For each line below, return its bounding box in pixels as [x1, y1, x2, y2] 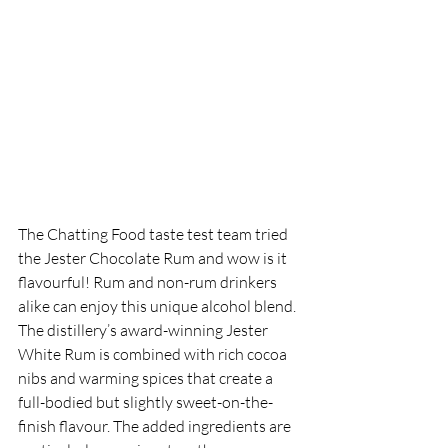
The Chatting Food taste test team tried [18, 224, 291, 244]
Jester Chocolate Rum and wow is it [44, 248, 290, 268]
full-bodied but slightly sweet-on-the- [18, 392, 273, 412]
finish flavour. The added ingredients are [18, 416, 294, 436]
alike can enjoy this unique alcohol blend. [18, 296, 299, 316]
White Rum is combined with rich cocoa [18, 344, 290, 364]
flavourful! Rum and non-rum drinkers [18, 272, 280, 292]
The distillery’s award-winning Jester [18, 320, 271, 340]
